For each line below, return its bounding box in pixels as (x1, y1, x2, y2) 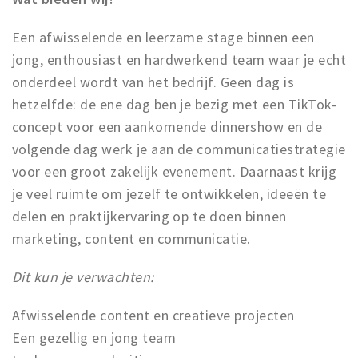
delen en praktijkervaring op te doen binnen (12, 207, 287, 225)
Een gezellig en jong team (12, 328, 176, 347)
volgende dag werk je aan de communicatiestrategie (12, 140, 346, 158)
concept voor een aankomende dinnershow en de (12, 117, 323, 136)
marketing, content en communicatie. (12, 229, 251, 248)
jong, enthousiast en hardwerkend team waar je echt (12, 50, 347, 69)
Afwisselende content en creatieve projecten (12, 306, 295, 324)
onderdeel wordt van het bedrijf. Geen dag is (12, 73, 295, 91)
